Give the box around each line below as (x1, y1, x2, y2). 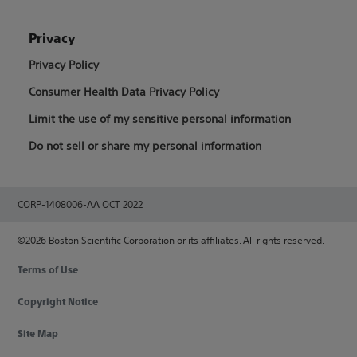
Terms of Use (18, 265, 79, 276)
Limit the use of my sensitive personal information (29, 112, 292, 126)
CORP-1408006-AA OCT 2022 (18, 198, 143, 211)
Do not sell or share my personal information (29, 139, 262, 153)
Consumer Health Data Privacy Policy (29, 84, 220, 99)
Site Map (18, 328, 59, 339)
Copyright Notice (18, 296, 99, 308)
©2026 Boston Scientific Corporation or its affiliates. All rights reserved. (18, 233, 325, 247)
